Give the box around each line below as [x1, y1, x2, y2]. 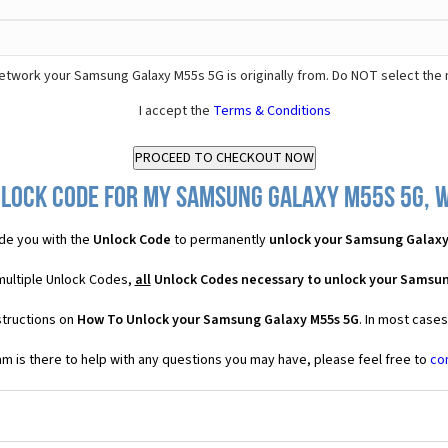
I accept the [139, 100, 213, 121]
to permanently [170, 229, 269, 250]
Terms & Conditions [213, 100, 331, 121]
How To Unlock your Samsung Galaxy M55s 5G [77, 309, 359, 330]
